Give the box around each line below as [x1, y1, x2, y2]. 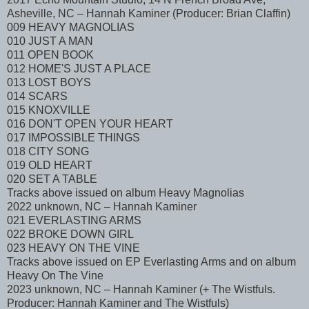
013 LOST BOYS [7, 77, 91, 89]
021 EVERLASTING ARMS [7, 215, 141, 227]
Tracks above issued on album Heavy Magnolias [7, 187, 244, 199]
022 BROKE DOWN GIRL [7, 228, 134, 241]
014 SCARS [7, 90, 68, 103]
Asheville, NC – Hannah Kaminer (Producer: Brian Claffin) [7, 8, 290, 20]
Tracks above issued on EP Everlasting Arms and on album [7, 256, 296, 268]
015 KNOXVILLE [7, 104, 90, 117]
